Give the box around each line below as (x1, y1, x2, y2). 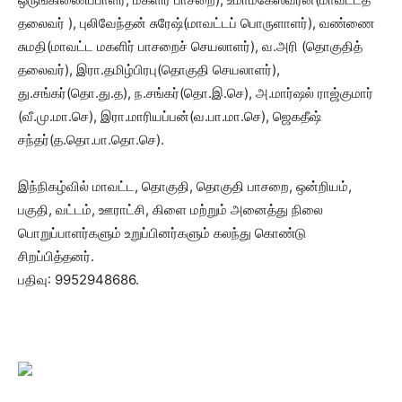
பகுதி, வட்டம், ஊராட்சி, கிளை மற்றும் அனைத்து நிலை (18, 200, 323, 218)
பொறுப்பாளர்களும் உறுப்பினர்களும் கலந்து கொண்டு (18, 223, 306, 241)
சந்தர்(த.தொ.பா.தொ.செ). (18, 130, 164, 148)
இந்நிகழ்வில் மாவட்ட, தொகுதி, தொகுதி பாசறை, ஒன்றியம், (18, 177, 352, 195)
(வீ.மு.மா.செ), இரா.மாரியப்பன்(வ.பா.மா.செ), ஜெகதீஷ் (18, 107, 321, 125)
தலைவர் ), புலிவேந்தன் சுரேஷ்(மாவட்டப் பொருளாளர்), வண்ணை (18, 13, 374, 31)
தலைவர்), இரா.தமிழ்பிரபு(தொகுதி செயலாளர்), (18, 60, 280, 78)
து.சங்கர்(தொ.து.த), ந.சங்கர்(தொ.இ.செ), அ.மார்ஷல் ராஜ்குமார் (18, 83, 373, 101)
